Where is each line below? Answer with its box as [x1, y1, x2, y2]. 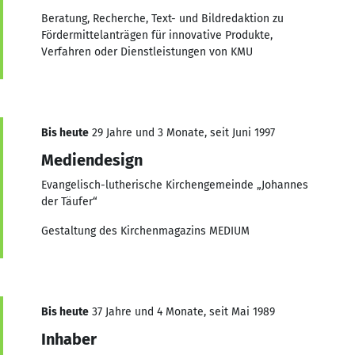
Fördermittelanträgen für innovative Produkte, [41, 28, 273, 42]
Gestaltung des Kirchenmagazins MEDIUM [41, 223, 250, 238]
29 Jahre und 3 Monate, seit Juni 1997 [89, 125, 275, 139]
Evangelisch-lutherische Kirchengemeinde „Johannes [41, 177, 308, 192]
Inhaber [41, 329, 97, 349]
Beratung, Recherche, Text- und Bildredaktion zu [41, 11, 284, 25]
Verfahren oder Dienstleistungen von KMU [41, 44, 253, 59]
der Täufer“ [41, 194, 97, 208]
